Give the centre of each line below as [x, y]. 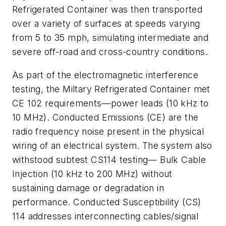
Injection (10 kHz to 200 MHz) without [92, 174]
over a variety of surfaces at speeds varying [106, 24]
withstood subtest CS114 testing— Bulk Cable [109, 159]
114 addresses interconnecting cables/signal [105, 216]
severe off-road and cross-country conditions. [110, 52]
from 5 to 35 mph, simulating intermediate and [110, 38]
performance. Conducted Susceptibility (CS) [107, 202]
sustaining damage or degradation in [88, 188]
